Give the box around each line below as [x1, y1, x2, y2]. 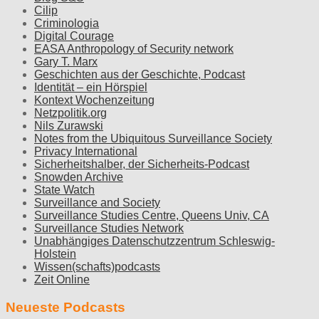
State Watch [34, 183, 95, 196]
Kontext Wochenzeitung [34, 93, 155, 106]
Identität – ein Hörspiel [34, 80, 147, 93]
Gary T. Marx [34, 55, 98, 68]
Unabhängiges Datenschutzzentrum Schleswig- [34, 234, 275, 247]
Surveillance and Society [34, 196, 160, 209]
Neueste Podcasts [6, 299, 125, 315]
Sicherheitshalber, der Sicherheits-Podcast [34, 157, 249, 170]
